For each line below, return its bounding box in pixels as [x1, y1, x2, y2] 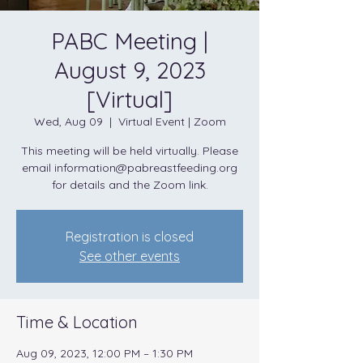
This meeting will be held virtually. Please [21, 143, 238, 158]
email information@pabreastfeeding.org [22, 160, 237, 175]
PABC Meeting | [51, 27, 208, 55]
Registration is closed [66, 228, 194, 245]
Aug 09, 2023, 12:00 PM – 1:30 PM [16, 346, 193, 361]
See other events [79, 248, 180, 264]
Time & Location [16, 312, 138, 332]
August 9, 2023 [53, 56, 206, 84]
